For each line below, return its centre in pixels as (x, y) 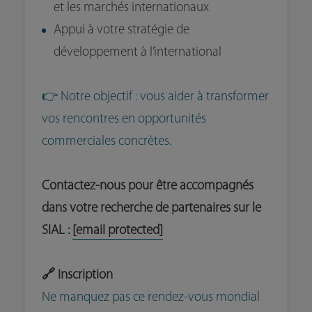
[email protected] (117, 231)
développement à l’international (137, 53)
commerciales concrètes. (106, 142)
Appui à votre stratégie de (121, 31)
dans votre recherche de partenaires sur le (151, 209)
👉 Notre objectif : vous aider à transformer (155, 97)
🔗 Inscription (77, 276)
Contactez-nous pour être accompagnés (147, 187)
